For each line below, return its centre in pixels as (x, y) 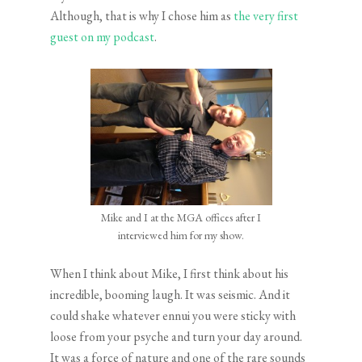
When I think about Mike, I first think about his (170, 274)
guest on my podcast (103, 37)
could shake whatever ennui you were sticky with (173, 316)
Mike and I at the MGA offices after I (181, 218)
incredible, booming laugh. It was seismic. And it (170, 295)
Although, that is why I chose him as (142, 16)
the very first (266, 16)
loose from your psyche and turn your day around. (177, 337)
